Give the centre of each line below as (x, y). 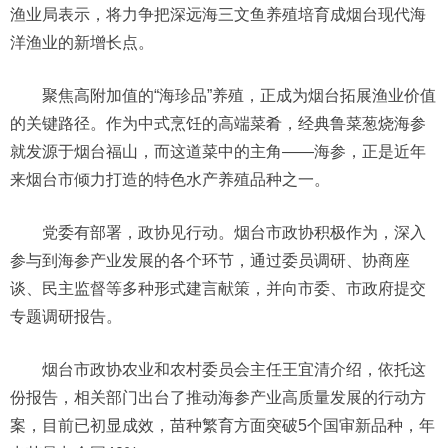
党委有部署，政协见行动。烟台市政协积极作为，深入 (234, 232)
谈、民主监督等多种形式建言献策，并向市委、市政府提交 (218, 288)
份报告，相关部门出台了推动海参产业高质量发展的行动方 (218, 397)
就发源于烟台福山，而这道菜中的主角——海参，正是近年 (218, 151)
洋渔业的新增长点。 (82, 42)
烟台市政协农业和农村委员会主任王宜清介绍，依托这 (234, 369)
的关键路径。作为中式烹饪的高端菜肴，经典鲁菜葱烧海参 (218, 123)
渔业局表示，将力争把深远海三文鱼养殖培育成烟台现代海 (218, 14)
